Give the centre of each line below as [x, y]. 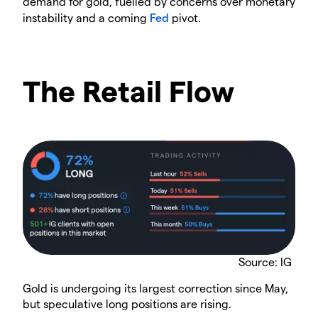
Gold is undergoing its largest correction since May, [155, 287]
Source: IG [265, 261]
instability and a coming [86, 18]
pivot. [185, 18]
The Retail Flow [129, 91]
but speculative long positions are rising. [127, 303]
